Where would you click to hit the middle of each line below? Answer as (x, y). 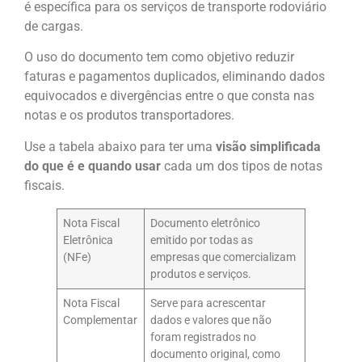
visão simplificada (267, 146)
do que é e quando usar (94, 166)
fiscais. (44, 185)
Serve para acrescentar (208, 303)
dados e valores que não (211, 320)
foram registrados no (204, 337)
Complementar (101, 320)
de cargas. (55, 26)
